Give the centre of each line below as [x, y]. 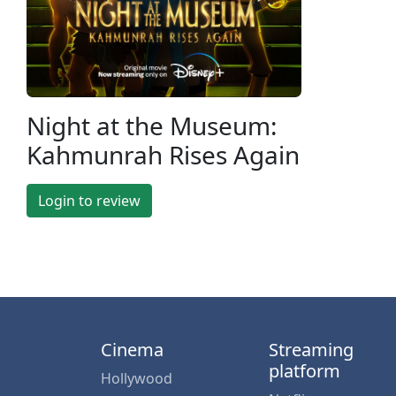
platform [305, 370]
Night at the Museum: [152, 125]
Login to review [89, 200]
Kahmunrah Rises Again [163, 154]
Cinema [132, 349]
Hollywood [137, 378]
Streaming [311, 349]
